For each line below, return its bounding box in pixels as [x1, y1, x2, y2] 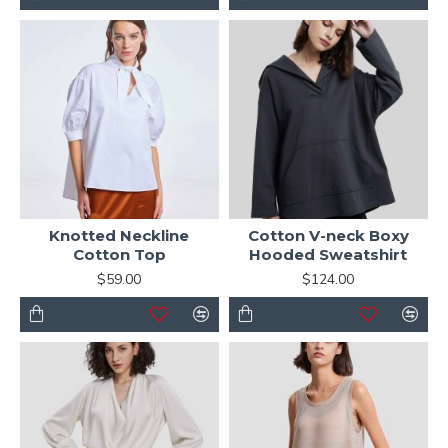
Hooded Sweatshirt [249, 244, 408, 264]
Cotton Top [72, 244, 166, 264]
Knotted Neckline [49, 225, 190, 245]
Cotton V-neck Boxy [247, 225, 409, 245]
